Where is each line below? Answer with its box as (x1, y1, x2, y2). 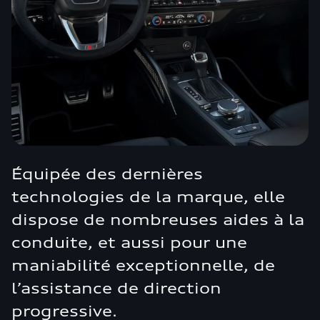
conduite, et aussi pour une (11, 234, 247, 251)
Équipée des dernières (11, 165, 203, 183)
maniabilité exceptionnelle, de (11, 256, 275, 274)
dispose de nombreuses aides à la (11, 211, 304, 229)
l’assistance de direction (11, 279, 221, 297)
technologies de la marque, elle (11, 188, 285, 206)
